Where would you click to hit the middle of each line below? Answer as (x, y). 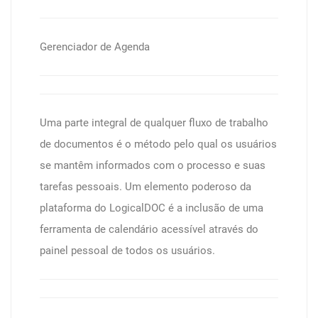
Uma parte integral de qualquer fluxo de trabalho (154, 123)
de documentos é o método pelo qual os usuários (158, 144)
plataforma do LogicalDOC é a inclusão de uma (152, 208)
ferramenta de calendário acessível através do (149, 229)
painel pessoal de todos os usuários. (127, 251)
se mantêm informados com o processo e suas (153, 165)
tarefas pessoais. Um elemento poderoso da (146, 187)
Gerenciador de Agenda (95, 47)
